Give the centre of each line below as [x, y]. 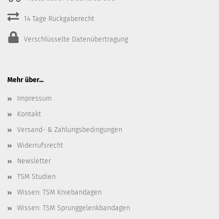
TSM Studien [36, 177]
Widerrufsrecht [40, 146]
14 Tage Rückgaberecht [58, 19]
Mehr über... [25, 80]
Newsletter [34, 161]
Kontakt [29, 114]
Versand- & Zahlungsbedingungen [70, 130]
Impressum [34, 99]
